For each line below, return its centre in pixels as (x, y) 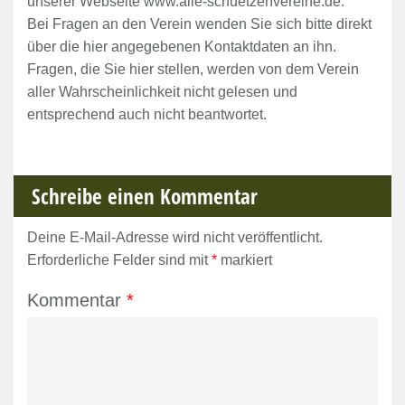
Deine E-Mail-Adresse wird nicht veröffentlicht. (175, 237)
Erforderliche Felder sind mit (119, 260)
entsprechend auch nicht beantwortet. (147, 114)
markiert (245, 260)
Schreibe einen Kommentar (145, 196)
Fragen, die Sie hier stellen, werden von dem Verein (193, 69)
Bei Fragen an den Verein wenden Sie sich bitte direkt (199, 24)
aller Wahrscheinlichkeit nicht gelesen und (162, 92)
